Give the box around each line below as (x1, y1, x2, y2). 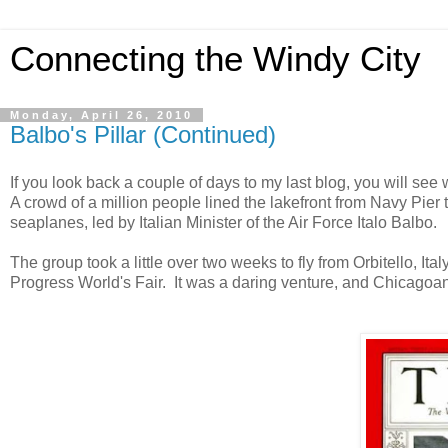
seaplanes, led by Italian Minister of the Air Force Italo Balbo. (10, 213, 437, 231)
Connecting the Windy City (10, 40, 421, 78)
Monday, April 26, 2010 (10, 109, 193, 121)
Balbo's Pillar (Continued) (10, 121, 276, 148)
